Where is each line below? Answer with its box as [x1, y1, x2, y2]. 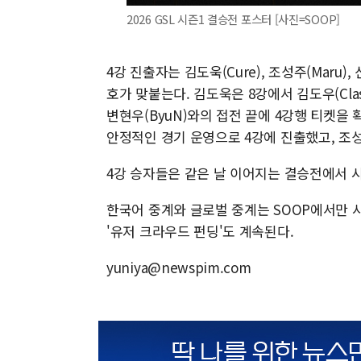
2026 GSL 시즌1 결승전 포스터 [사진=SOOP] [127, 10, 340, 27]
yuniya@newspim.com [106, 257, 251, 277]
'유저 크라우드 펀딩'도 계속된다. [106, 221, 294, 241]
